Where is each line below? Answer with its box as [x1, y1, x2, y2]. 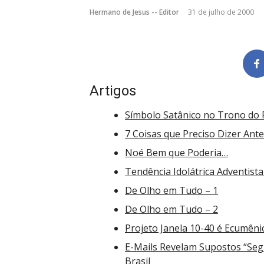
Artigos [90, 82, 136, 99]
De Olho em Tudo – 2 [125, 203, 218, 216]
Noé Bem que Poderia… [125, 146, 228, 159]
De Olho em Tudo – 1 [125, 184, 218, 197]
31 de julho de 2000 [188, 7, 254, 17]
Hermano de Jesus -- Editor [90, 7, 179, 17]
